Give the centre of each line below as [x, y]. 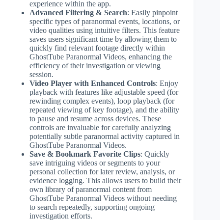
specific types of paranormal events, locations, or [105, 21]
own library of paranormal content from [91, 189]
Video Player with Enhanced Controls [93, 83]
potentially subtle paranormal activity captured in [105, 136]
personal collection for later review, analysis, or [102, 171]
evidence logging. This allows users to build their [105, 180]
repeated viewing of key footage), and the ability [104, 110]
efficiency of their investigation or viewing [95, 65]
